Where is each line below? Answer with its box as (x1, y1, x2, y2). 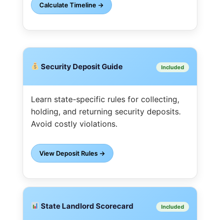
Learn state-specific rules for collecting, (31, 94, 179, 104)
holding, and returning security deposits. (31, 106, 181, 116)
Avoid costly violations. (31, 118, 117, 129)
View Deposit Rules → (39, 149, 105, 157)
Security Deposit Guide (39, 61, 123, 71)
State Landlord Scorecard (39, 201, 134, 211)
